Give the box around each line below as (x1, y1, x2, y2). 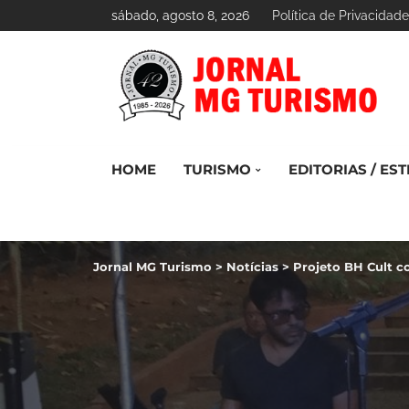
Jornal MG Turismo (93, 259, 212, 274)
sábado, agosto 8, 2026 (111, 8, 249, 23)
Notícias (226, 259, 278, 274)
